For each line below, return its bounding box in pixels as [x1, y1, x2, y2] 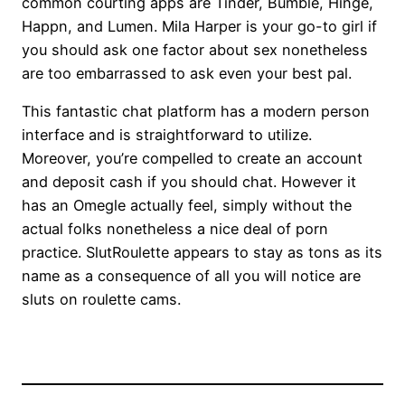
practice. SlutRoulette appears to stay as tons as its [22, 243, 382, 262]
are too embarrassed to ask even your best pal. [22, 64, 352, 83]
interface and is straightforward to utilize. [22, 126, 312, 145]
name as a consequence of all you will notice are [22, 267, 361, 286]
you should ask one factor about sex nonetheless [22, 41, 368, 60]
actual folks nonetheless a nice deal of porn [22, 220, 328, 239]
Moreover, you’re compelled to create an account [22, 149, 363, 168]
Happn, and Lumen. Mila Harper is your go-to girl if [22, 17, 377, 36]
